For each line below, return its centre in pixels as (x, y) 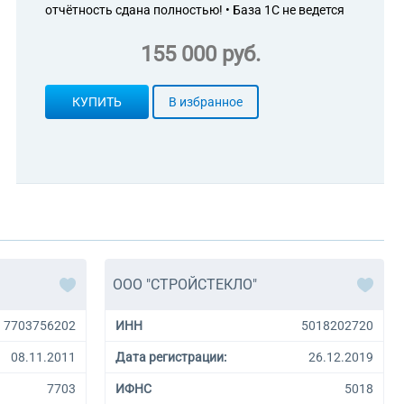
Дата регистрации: (171, 357)
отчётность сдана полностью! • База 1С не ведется (195, 10)
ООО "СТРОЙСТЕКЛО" (185, 285)
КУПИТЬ (97, 102)
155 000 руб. (200, 54)
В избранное (206, 102)
